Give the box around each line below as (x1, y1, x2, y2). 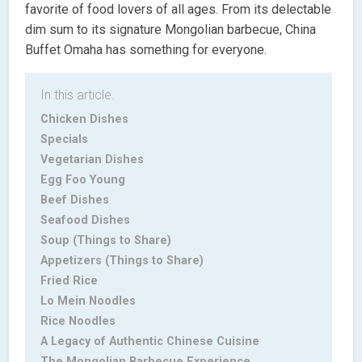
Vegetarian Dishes (40, 152, 145, 166)
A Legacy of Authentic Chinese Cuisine (40, 334, 260, 348)
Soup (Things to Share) (40, 233, 172, 247)
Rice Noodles (40, 314, 116, 328)
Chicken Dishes (40, 112, 129, 126)
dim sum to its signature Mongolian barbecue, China (25, 21, 317, 37)
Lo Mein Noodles (40, 293, 137, 308)
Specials (40, 132, 89, 146)
